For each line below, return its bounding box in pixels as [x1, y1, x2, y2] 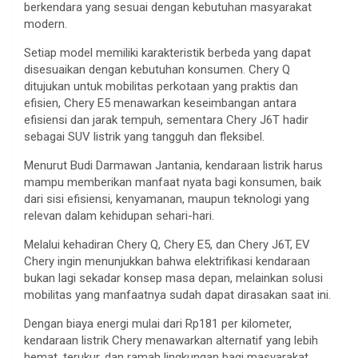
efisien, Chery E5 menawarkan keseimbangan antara [24, 95, 296, 110]
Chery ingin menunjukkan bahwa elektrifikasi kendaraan [24, 253, 310, 268]
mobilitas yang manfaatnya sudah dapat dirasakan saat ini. [24, 287, 331, 302]
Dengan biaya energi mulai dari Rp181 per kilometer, [24, 316, 292, 331]
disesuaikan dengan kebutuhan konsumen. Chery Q [24, 62, 290, 77]
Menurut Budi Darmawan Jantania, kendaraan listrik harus [24, 157, 323, 173]
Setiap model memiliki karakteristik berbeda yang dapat [24, 45, 311, 60]
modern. [24, 16, 67, 31]
